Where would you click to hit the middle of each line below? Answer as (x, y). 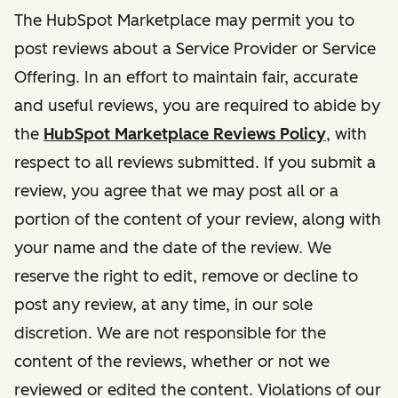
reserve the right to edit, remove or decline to (186, 276)
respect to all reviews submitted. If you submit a (195, 162)
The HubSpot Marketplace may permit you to (184, 20)
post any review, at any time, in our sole (163, 304)
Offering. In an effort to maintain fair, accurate (186, 77)
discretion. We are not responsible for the (170, 333)
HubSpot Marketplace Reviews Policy (185, 134)
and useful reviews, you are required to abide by (197, 105)
